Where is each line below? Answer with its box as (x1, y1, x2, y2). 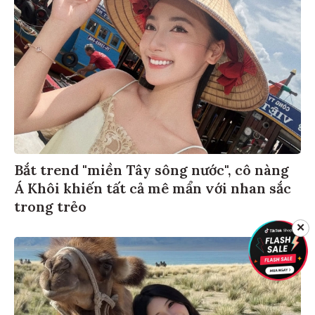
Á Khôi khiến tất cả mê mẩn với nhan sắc (14, 181, 291, 199)
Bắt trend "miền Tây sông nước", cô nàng (14, 162, 289, 181)
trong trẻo (14, 199, 86, 217)
